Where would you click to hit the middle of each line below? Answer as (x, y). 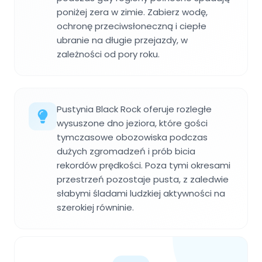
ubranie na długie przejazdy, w (122, 40)
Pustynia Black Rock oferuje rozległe (134, 109)
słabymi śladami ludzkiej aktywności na (141, 193)
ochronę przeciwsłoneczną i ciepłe (132, 26)
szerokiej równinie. (95, 207)
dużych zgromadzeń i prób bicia (126, 151)
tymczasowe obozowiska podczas (132, 137)
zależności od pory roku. (108, 54)
